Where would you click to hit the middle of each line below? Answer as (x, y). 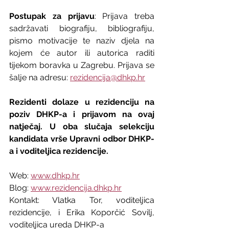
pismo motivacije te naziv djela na (82, 40)
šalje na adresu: (40, 77)
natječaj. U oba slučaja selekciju (82, 126)
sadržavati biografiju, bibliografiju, (82, 28)
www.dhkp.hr (55, 175)
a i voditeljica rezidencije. (59, 151)
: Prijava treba (124, 16)
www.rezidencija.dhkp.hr (76, 188)
